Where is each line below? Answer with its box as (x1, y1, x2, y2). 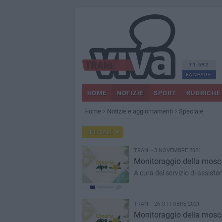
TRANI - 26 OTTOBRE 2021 (133, 201, 200, 207)
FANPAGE (186, 72, 212, 77)
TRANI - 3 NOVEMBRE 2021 (133, 147, 201, 154)
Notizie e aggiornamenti (107, 108, 173, 115)
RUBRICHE (186, 89, 221, 97)
